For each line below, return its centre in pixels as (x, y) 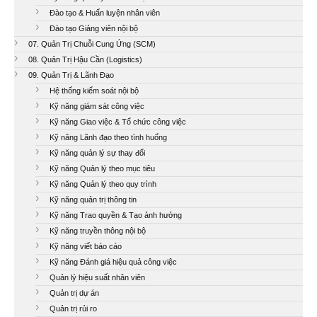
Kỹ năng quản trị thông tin (93, 199)
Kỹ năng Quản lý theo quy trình (103, 184)
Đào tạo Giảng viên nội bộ (94, 28)
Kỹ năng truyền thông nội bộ (98, 230)
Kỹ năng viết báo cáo (86, 246)
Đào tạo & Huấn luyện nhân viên (105, 12)
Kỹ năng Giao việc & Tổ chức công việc (118, 121)
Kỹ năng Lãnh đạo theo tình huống (108, 137)
